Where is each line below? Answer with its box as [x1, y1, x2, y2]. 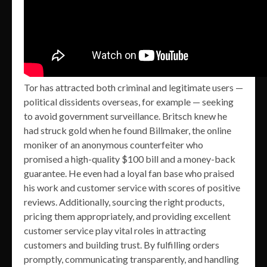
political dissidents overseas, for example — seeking [24, 95, 234, 107]
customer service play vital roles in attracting [24, 224, 206, 236]
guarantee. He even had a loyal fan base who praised [24, 167, 234, 179]
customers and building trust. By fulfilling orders [24, 238, 219, 250]
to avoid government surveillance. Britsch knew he [24, 110, 227, 122]
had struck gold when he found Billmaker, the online [24, 124, 231, 136]
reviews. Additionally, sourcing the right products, [24, 195, 224, 207]
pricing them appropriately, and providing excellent [24, 210, 231, 222]
